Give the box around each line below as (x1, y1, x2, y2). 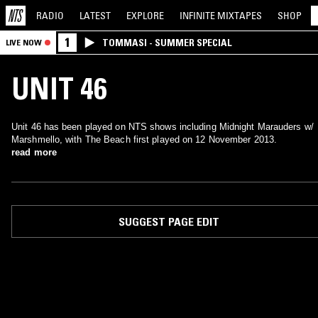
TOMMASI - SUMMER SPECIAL (102, 36, 232, 49)
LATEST (79, 9, 111, 22)
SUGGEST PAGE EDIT (118, 214, 219, 229)
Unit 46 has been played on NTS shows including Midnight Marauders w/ (11, 121, 314, 132)
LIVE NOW (6, 37, 42, 48)
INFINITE (180, 9, 217, 22)
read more (11, 147, 57, 158)
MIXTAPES (217, 9, 262, 22)
